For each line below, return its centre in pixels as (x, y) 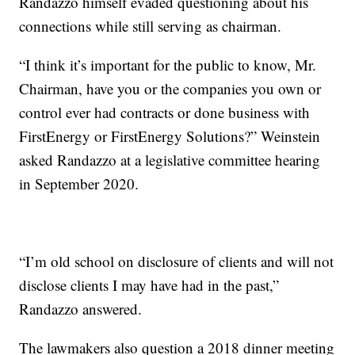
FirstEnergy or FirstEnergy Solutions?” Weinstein (170, 136)
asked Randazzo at (77, 160)
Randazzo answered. (81, 309)
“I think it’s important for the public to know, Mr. (168, 65)
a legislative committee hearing (228, 160)
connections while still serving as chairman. (151, 26)
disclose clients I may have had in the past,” (149, 285)
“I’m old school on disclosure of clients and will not (177, 261)
